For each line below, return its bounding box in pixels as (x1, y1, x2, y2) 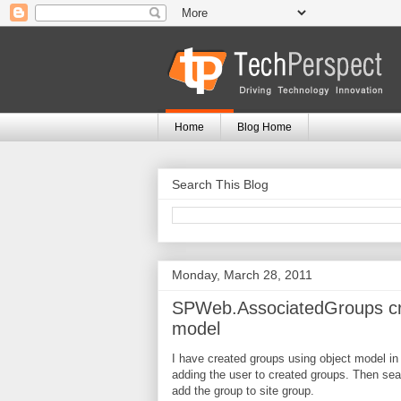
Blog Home (237, 121, 292, 134)
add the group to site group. (172, 383, 314, 397)
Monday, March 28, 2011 (172, 267, 312, 282)
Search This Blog (172, 176, 269, 192)
